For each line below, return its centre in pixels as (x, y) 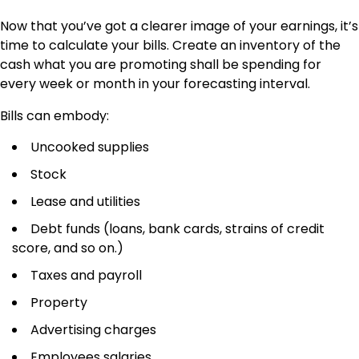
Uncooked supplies (90, 147)
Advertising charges (93, 329)
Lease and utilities (85, 201)
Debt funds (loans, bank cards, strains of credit (177, 228)
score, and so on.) (68, 248)
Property (59, 302)
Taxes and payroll (86, 275)
